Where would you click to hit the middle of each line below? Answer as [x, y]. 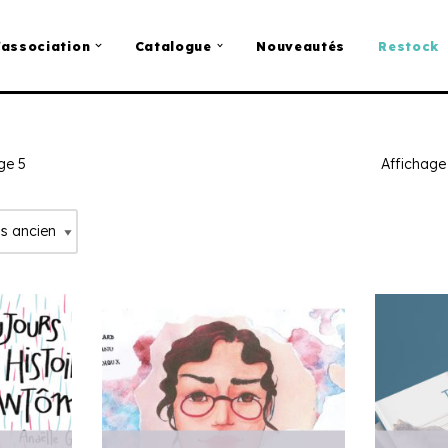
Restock [409, 46]
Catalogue [173, 46]
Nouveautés [301, 46]
